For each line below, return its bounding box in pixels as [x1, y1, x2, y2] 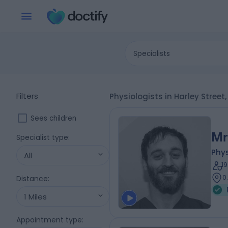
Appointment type [16, 215, 82, 225]
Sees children [31, 113, 76, 123]
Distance [16, 174, 48, 184]
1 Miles [24, 191, 47, 202]
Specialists [133, 48, 170, 59]
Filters [16, 91, 38, 101]
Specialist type [16, 132, 68, 142]
